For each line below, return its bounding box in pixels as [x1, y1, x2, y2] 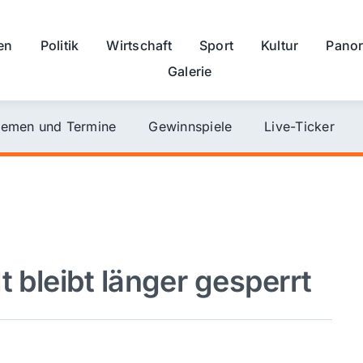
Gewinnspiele [148, 117, 233, 135]
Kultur [261, 36, 299, 53]
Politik [40, 36, 79, 53]
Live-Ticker [264, 117, 335, 135]
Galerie [167, 62, 212, 79]
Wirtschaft [106, 36, 172, 53]
